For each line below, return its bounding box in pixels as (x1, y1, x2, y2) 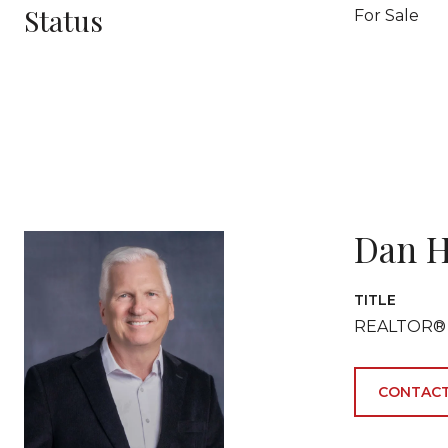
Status (24, 2, 103, 39)
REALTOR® (354, 317, 446, 336)
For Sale (354, 6, 419, 25)
